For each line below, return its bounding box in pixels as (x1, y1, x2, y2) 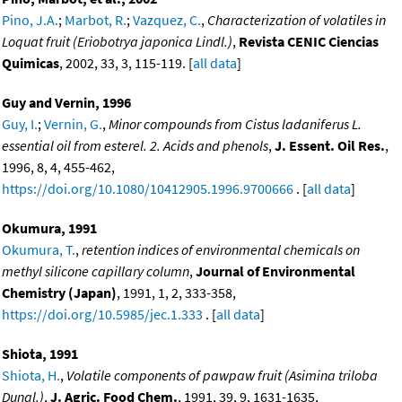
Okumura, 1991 (2, 219, 97, 238)
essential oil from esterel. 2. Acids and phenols (2, 136, 268, 155)
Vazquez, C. (133, 11, 201, 30)
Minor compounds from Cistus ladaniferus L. (109, 115, 362, 134)
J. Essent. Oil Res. (275, 136, 385, 155)
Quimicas (2, 54, 59, 73)
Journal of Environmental (196, 262, 355, 281)
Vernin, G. (44, 115, 102, 134)
